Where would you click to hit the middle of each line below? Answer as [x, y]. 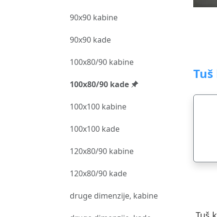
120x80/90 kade [98, 173]
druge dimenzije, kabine [114, 196]
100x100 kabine [98, 107]
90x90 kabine [94, 17]
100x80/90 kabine [102, 62]
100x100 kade [95, 129]
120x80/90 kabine [102, 151]
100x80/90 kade [100, 84]
